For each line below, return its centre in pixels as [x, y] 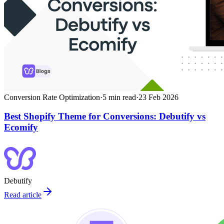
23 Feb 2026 [158, 97]
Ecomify [21, 127]
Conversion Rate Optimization [52, 97]
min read [121, 97]
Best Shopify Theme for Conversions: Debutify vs [105, 116]
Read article [23, 195]
